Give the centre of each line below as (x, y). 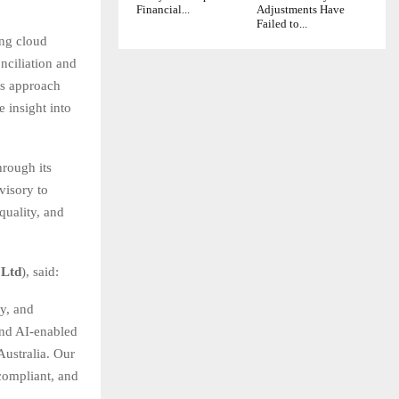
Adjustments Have (301, 10)
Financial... (163, 10)
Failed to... (282, 24)
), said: (40, 272)
